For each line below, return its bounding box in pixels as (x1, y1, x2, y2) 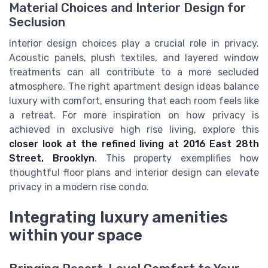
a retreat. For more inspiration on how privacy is (9, 109, 259, 121)
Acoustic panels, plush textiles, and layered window (9, 52, 259, 64)
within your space (9, 226, 142, 244)
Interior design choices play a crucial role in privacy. (9, 38, 259, 50)
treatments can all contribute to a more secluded (9, 66, 259, 78)
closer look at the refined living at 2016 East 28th (9, 138, 259, 150)
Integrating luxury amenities (9, 208, 228, 226)
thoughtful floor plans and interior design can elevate (9, 167, 259, 179)
